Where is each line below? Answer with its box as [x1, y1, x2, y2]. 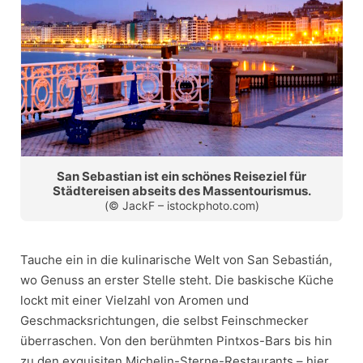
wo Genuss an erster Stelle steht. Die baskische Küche [20, 271, 334, 288]
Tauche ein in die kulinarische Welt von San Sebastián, [20, 251, 332, 267]
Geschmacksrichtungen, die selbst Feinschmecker [20, 312, 309, 328]
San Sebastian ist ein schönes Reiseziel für [57, 168, 306, 184]
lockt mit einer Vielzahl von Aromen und [20, 292, 249, 308]
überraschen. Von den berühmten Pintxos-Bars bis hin [20, 332, 332, 348]
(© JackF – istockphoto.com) [104, 198, 259, 212]
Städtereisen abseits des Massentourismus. [52, 182, 311, 199]
